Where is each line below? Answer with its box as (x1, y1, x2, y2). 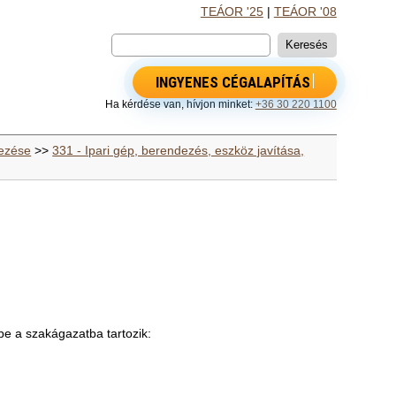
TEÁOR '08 (273, 5, 337, 19)
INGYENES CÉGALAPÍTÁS (155, 72, 310, 91)
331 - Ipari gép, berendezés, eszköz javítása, (52, 144, 305, 157)
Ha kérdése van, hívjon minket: (104, 97, 255, 110)
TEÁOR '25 (200, 5, 263, 19)
